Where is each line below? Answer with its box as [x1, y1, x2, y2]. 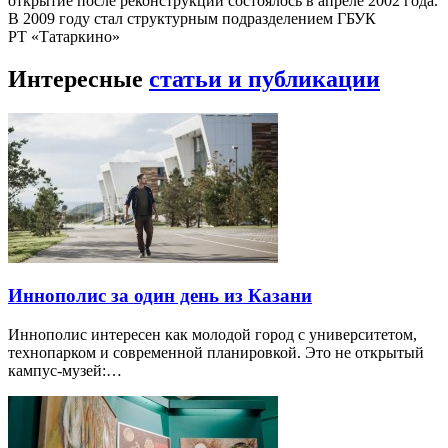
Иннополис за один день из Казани [8, 285, 312, 307]
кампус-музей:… [8, 362, 122, 380]
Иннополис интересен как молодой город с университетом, [8, 326, 417, 344]
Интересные [8, 65, 149, 92]
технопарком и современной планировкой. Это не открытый [8, 344, 424, 362]
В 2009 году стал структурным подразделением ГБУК [8, 9, 376, 27]
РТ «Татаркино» [8, 27, 120, 45]
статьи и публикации [149, 65, 380, 92]
